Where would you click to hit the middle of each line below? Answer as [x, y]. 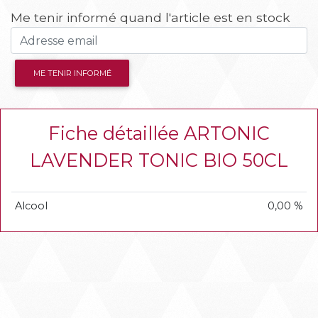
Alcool [31, 206]
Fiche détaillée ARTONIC [159, 133]
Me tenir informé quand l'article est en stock [150, 17]
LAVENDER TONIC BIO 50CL [159, 160]
